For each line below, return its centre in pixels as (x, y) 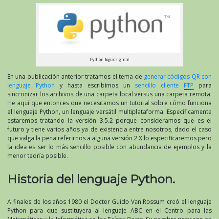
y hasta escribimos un (95, 86)
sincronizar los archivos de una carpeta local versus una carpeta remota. (109, 94)
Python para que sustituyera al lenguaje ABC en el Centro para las (109, 211)
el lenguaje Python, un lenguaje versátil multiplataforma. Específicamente (109, 112)
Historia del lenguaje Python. (91, 179)
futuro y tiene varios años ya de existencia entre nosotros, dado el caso (109, 130)
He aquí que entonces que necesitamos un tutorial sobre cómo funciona (109, 103)
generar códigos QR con (178, 77)
